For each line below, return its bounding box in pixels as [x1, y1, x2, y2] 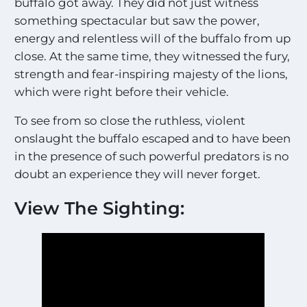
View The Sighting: [14, 197, 185, 219]
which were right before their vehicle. [14, 84, 230, 99]
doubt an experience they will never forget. [14, 167, 261, 182]
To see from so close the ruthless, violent [14, 114, 246, 128]
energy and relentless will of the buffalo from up [14, 31, 291, 45]
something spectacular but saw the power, [14, 13, 260, 27]
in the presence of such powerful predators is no [14, 149, 290, 164]
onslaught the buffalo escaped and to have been [14, 132, 291, 146]
